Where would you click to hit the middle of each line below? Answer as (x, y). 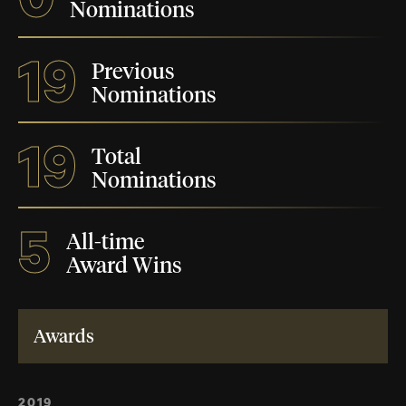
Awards (64, 338)
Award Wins (124, 267)
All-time (105, 243)
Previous (133, 73)
